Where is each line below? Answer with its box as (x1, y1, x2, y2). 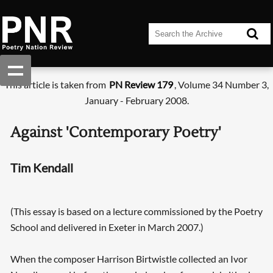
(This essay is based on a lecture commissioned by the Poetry (10, 205, 263, 218)
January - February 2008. (84, 94, 189, 107)
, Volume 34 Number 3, (174, 79, 269, 91)
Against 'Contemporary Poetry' (10, 123, 221, 143)
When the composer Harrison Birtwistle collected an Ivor (10, 253, 247, 265)
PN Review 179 (109, 79, 173, 91)
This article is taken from (4, 79, 108, 91)
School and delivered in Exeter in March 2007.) (10, 221, 204, 233)
